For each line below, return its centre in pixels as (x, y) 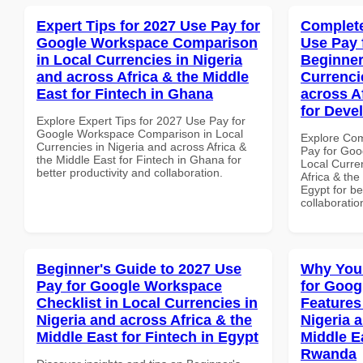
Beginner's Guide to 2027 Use (139, 269)
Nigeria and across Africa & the (144, 320)
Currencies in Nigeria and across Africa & (141, 146)
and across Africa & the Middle (143, 77)
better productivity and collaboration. (130, 172)
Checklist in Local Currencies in (147, 303)
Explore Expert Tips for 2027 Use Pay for (141, 120)
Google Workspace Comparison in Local (140, 133)
